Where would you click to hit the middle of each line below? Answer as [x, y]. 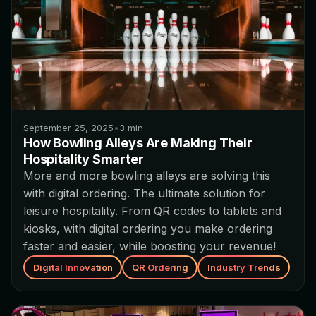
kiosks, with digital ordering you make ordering [148, 229]
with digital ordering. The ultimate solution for [144, 194]
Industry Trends [244, 267]
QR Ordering [160, 267]
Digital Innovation [73, 267]
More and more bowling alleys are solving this [147, 176]
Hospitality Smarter [84, 159]
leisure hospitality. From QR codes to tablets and [152, 211]
